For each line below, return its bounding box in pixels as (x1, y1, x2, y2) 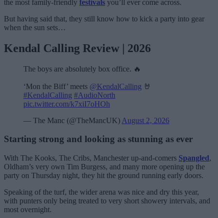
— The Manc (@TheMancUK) (23, 116, 122, 125)
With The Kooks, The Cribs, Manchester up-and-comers (4, 154, 179, 163)
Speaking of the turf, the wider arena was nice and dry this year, (4, 188, 199, 197)
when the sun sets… (4, 23, 66, 32)
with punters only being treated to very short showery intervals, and (4, 197, 210, 205)
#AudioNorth (74, 91, 115, 99)
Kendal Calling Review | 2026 (4, 41, 151, 54)
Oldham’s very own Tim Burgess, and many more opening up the (4, 163, 205, 171)
